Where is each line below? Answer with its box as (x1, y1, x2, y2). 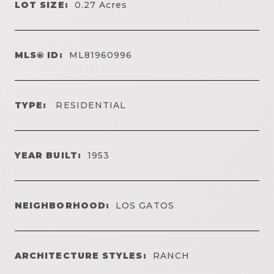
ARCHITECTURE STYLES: (15, 250, 147, 261)
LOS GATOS (116, 199, 174, 211)
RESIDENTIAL (53, 99, 127, 111)
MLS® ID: (15, 49, 63, 61)
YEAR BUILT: (15, 149, 81, 161)
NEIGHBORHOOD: (15, 199, 110, 211)
